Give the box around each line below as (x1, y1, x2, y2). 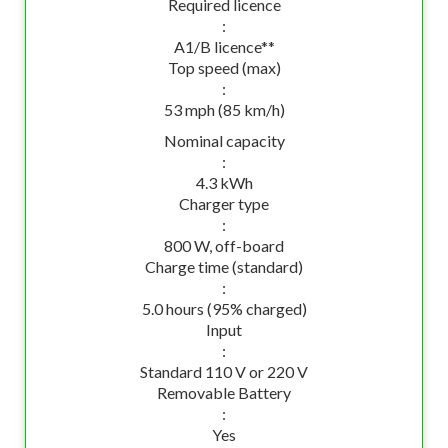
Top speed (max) (167, 58, 281, 77)
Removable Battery (157, 383, 291, 402)
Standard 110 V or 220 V (140, 362, 308, 381)
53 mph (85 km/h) (163, 100, 285, 119)
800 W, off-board (164, 236, 284, 255)
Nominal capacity (163, 131, 285, 150)
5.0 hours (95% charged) (141, 299, 307, 318)
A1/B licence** (173, 37, 275, 56)
